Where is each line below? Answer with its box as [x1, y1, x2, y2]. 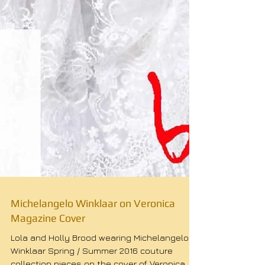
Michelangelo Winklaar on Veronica [11, 213, 175, 225]
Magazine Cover [11, 228, 85, 240]
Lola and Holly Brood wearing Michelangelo [11, 248, 189, 258]
